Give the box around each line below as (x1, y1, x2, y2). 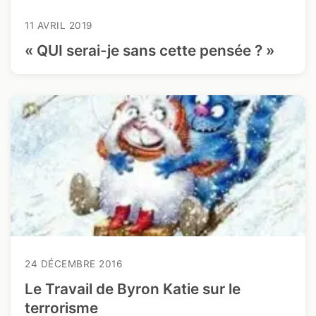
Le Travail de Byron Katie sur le (25, 280, 241, 298)
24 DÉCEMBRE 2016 (25, 258, 122, 269)
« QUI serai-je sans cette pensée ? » (25, 42, 274, 59)
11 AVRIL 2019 (25, 20, 92, 31)
